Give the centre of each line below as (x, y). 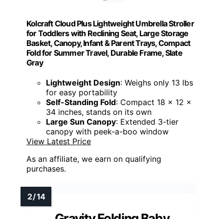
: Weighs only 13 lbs (157, 83)
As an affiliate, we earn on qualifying (94, 159)
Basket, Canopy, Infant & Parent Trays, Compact (109, 43)
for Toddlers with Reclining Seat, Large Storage (108, 33)
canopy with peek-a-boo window (107, 132)
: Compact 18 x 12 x (154, 102)
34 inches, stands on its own (99, 112)
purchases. (46, 169)
